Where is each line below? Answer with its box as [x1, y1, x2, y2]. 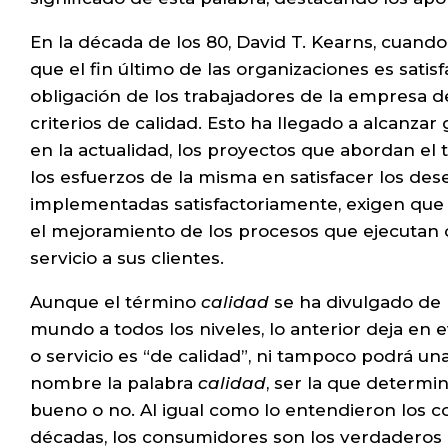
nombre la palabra [30, 373, 198, 393]
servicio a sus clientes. [30, 248, 224, 268]
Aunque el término [30, 292, 201, 312]
